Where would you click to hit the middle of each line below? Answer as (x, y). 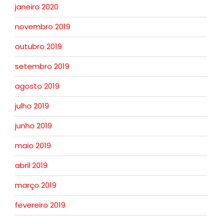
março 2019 (36, 185)
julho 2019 (32, 106)
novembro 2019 (43, 27)
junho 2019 (33, 126)
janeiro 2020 (37, 7)
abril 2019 (31, 165)
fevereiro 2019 (40, 205)
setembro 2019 (42, 66)
